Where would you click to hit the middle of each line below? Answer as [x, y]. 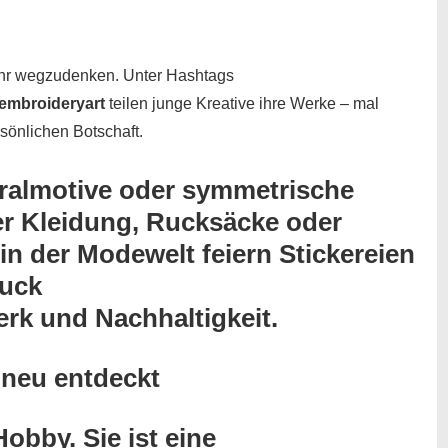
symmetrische [268, 189]
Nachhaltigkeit [183, 317]
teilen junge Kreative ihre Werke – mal [242, 103]
